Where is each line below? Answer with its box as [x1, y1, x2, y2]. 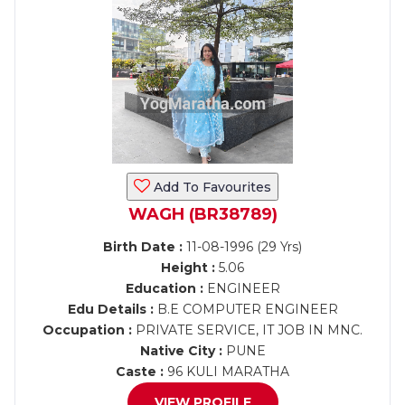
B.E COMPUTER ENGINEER [153, 301, 338, 317]
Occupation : [42, 322, 132, 338]
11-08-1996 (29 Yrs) [183, 239, 302, 255]
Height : [161, 259, 215, 276]
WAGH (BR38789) [127, 204, 278, 224]
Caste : [116, 363, 164, 380]
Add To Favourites [150, 179, 271, 195]
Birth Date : [103, 239, 183, 255]
